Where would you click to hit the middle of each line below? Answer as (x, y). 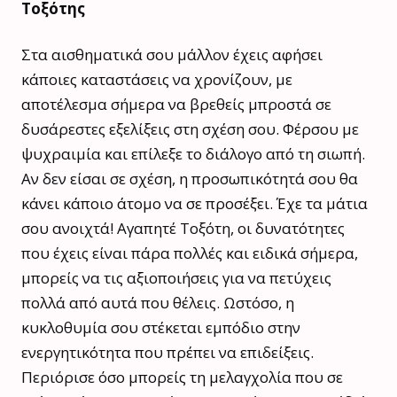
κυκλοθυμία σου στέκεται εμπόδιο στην (161, 327)
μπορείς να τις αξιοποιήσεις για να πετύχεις (176, 277)
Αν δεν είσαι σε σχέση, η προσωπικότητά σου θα (190, 178)
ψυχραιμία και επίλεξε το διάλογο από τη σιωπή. (193, 153)
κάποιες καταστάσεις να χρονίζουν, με (157, 79)
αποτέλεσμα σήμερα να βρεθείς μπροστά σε (176, 104)
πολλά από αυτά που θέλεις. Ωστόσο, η (158, 302)
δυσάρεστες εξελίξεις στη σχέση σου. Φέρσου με (190, 128)
